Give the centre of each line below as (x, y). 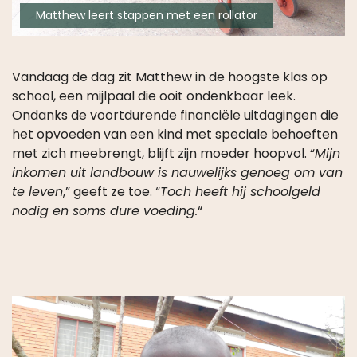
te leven (37, 191)
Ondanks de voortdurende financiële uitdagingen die (175, 115)
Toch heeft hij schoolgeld (240, 191)
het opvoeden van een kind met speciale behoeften (175, 134)
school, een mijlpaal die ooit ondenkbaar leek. (154, 96)
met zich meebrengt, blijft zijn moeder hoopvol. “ (163, 153)
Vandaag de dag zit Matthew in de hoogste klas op (170, 76)
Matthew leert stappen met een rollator (147, 15)
